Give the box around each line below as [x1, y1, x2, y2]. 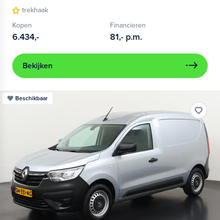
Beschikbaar [15, 95, 48, 102]
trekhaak [22, 6, 48, 15]
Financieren [110, 21, 146, 30]
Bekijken [23, 61, 53, 71]
